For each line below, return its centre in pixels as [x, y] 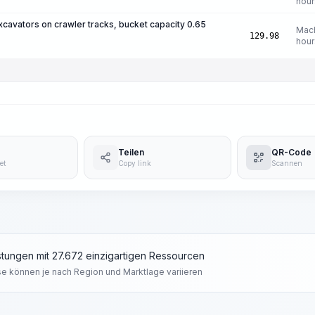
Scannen [287, 163]
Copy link [134, 163]
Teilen [131, 152]
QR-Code [292, 152]
